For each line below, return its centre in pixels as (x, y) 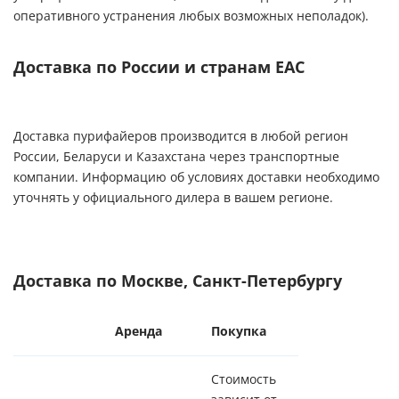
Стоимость (244, 379)
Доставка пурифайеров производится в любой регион (181, 136)
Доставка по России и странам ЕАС (159, 68)
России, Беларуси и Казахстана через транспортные (176, 156)
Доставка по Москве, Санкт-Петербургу (178, 281)
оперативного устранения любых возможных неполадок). (191, 16)
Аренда (138, 331)
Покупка (239, 331)
